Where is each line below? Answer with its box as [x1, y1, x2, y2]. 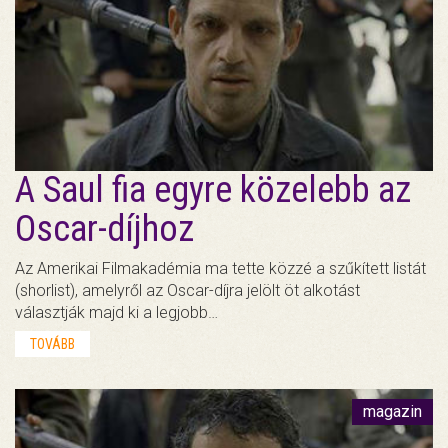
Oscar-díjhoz [15, 207, 194, 250]
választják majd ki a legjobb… [15, 302, 218, 322]
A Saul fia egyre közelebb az [15, 168, 411, 211]
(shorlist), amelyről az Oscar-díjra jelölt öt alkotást [15, 280, 360, 300]
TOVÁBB [30, 335, 75, 352]
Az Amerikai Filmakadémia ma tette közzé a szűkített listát [15, 258, 426, 278]
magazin [363, 401, 422, 421]
